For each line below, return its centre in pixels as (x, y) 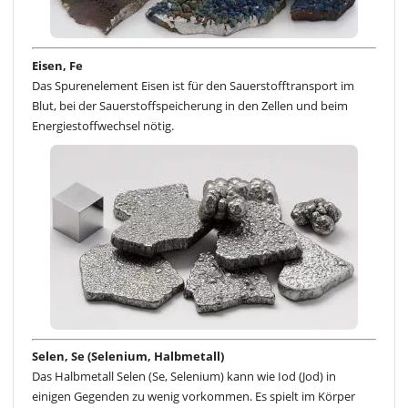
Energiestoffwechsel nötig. (103, 125)
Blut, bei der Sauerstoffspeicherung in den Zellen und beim (190, 105)
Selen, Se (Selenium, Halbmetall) (128, 357)
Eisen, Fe (57, 65)
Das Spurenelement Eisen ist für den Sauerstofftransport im (193, 85)
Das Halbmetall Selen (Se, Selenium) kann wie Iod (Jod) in (184, 377)
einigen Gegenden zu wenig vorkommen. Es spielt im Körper (194, 397)
